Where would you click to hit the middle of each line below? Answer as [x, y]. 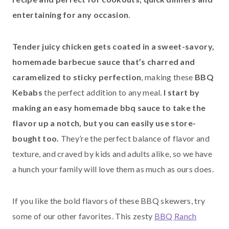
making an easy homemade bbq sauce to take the [109, 107]
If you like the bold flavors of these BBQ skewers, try [109, 200]
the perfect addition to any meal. [102, 92]
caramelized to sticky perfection [77, 77]
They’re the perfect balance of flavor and [134, 138]
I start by [181, 92]
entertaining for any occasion [71, 14]
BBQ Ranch [175, 216]
